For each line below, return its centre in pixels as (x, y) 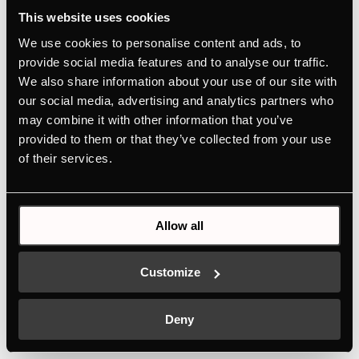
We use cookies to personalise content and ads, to (160, 42)
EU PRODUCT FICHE (171, 141)
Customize (171, 272)
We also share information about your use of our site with (178, 81)
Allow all (179, 225)
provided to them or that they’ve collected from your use (175, 139)
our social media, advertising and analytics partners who (176, 100)
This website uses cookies (95, 17)
